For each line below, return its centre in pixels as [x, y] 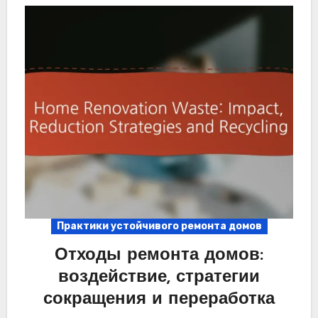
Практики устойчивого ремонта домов [159, 226]
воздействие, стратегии [159, 278]
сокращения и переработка [159, 300]
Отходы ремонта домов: [159, 256]
